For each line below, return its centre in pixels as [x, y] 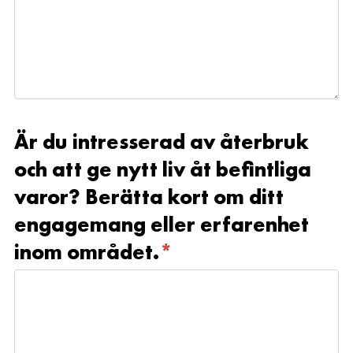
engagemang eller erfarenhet [162, 225]
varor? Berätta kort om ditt [149, 197]
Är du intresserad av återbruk [162, 142]
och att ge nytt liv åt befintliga [163, 169]
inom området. [87, 252]
